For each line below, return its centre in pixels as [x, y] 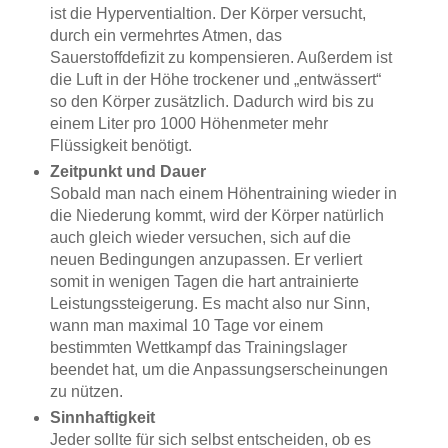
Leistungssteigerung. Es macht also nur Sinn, [209, 303]
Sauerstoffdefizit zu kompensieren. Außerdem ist [220, 57]
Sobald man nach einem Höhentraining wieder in [223, 193]
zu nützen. [86, 391]
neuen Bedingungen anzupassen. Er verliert [205, 259]
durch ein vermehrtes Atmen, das [165, 35]
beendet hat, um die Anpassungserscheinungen [218, 369]
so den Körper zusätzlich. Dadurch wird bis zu [211, 101]
